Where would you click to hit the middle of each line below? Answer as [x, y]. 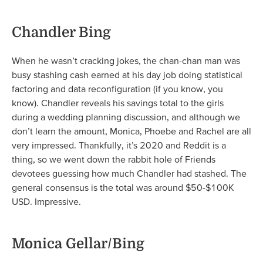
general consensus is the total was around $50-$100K [123, 188]
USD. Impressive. [46, 202]
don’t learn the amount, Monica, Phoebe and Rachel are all [131, 131]
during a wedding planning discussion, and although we [126, 117]
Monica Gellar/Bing [78, 244]
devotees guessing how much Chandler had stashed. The [129, 173]
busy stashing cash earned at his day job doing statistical [127, 75]
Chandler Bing [61, 33]
